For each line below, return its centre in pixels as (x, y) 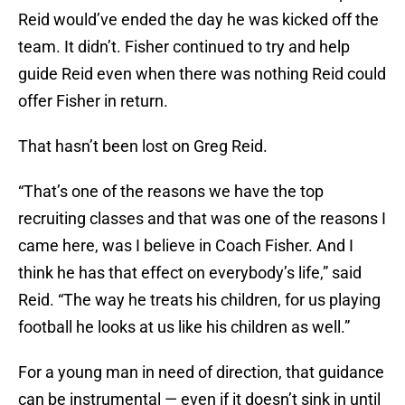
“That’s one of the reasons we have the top (171, 192)
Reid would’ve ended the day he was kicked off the (198, 20)
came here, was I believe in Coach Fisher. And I (186, 246)
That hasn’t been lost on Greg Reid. (143, 146)
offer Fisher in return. (93, 101)
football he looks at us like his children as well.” (184, 327)
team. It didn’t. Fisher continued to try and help (184, 47)
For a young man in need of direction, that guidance (201, 372)
